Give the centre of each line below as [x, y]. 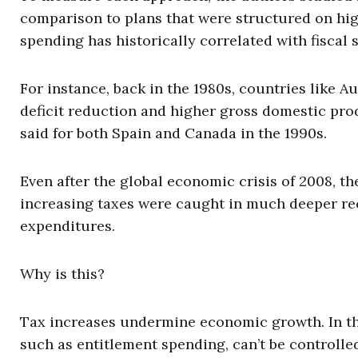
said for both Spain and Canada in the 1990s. [173, 133]
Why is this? [62, 274]
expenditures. [68, 226]
